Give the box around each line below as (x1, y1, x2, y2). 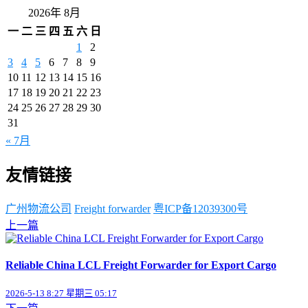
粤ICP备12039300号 (153, 202, 247, 214)
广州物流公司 (5, 202, 71, 214)
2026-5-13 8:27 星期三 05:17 (5, 288, 117, 299)
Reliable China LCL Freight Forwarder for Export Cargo (5, 259, 276, 272)
